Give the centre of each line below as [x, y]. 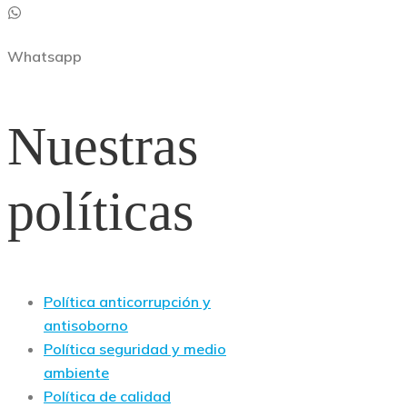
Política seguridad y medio [135, 348]
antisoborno [86, 325]
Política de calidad [107, 396]
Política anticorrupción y [127, 301]
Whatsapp [45, 57]
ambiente [76, 372]
